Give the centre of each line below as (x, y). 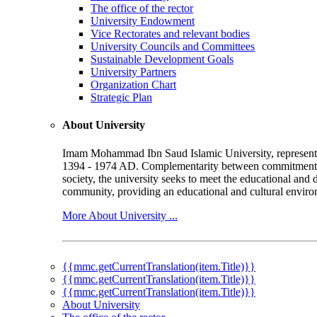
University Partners (133, 72)
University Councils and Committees (173, 47)
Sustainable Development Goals (162, 59)
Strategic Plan (121, 98)
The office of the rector (142, 8)
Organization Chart (133, 85)
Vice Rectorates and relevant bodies (170, 34)
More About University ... (120, 215)
